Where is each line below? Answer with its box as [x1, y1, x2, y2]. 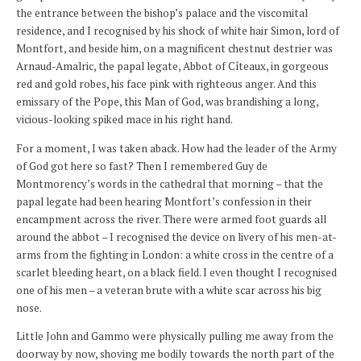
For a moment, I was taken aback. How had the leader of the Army [16, 140, 337, 156]
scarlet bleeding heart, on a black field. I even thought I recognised [16, 264, 337, 280]
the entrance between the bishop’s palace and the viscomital [16, 6, 308, 21]
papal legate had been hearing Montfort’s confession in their [16, 193, 312, 209]
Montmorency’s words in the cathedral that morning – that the [16, 176, 323, 191]
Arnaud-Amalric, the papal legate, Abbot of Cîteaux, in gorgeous [16, 59, 329, 74]
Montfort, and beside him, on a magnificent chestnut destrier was [16, 41, 333, 56]
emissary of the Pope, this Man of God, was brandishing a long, [16, 94, 318, 110]
